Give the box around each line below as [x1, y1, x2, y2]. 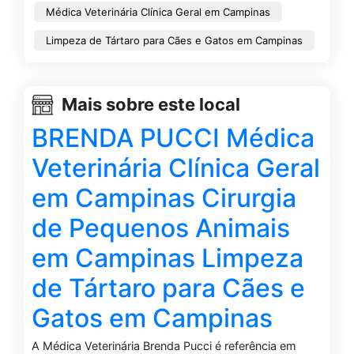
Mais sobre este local [62, 94, 240, 115]
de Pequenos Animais [32, 212, 290, 243]
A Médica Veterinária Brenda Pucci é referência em [32, 338, 296, 352]
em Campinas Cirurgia [32, 182, 296, 213]
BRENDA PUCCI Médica [32, 122, 314, 153]
